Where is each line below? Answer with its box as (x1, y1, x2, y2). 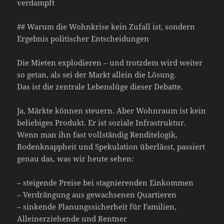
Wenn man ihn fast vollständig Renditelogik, (17, 129, 178, 139)
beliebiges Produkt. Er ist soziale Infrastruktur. (17, 117, 186, 127)
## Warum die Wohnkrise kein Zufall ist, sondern (17, 21, 195, 31)
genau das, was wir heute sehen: (17, 153, 134, 163)
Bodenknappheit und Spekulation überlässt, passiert (17, 141, 205, 151)
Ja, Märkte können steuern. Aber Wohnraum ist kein (17, 105, 206, 115)
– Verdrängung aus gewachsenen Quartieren (17, 189, 177, 199)
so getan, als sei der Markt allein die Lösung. (17, 69, 176, 79)
